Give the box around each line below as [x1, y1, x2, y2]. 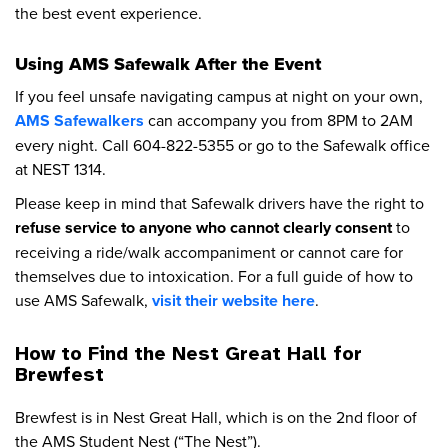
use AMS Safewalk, [15, 289, 152, 312]
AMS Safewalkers [15, 109, 144, 133]
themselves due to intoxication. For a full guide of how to [15, 265, 413, 288]
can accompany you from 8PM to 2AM [144, 109, 413, 132]
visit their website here [152, 289, 315, 313]
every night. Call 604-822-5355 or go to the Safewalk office [15, 134, 430, 157]
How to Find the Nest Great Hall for [15, 341, 362, 367]
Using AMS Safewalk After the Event [15, 51, 321, 78]
